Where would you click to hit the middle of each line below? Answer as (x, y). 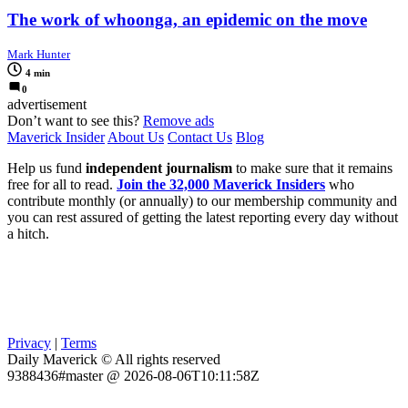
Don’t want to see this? (75, 121)
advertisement (47, 105)
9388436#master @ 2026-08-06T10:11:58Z (133, 376)
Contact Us (200, 138)
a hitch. (28, 234)
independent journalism (159, 168)
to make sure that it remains (312, 168)
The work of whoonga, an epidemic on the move (187, 20)
